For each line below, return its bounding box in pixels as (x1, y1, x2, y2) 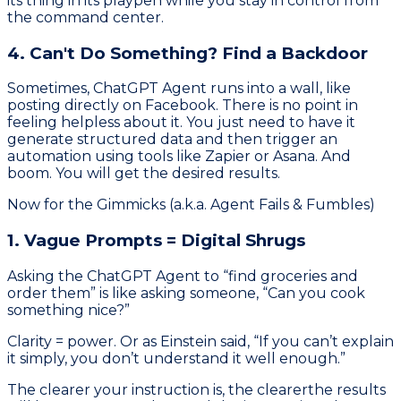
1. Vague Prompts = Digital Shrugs (7, 230, 305, 252)
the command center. (7, 8, 164, 26)
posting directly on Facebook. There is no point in (7, 97, 358, 115)
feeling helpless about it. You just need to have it (7, 114, 355, 132)
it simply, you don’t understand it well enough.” (7, 349, 346, 367)
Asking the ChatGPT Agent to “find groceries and (7, 267, 358, 285)
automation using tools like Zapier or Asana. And (7, 148, 351, 166)
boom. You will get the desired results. (7, 165, 280, 183)
